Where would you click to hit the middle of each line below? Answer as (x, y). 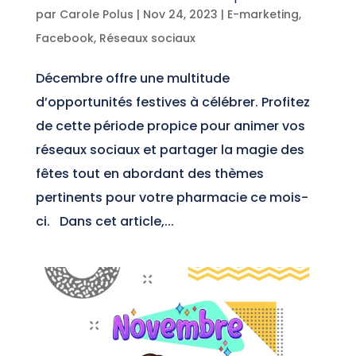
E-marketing (263, 14)
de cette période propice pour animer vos (170, 126)
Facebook (64, 38)
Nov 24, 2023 (180, 14)
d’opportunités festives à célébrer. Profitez (172, 102)
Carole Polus (96, 14)
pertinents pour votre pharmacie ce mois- (172, 197)
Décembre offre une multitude (132, 78)
